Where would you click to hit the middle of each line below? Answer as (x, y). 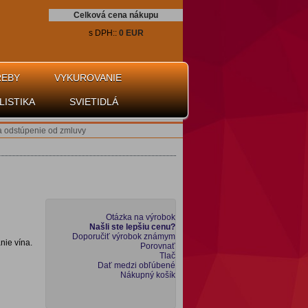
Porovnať (158, 246)
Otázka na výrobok (141, 217)
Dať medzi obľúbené (136, 265)
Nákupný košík (148, 275)
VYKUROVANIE (88, 78)
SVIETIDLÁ (94, 102)
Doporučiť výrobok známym (124, 236)
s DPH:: (103, 33)
